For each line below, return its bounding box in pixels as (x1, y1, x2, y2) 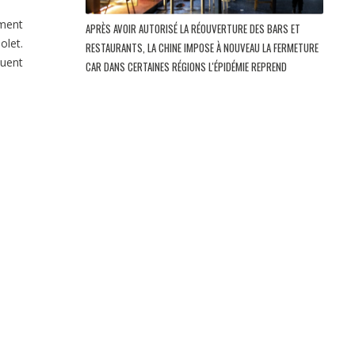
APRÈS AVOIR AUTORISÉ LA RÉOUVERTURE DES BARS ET (86, 20, 300, 36)
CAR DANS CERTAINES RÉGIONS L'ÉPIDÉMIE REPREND (86, 58, 289, 74)
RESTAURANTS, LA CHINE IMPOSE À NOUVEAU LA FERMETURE (86, 39, 319, 55)
